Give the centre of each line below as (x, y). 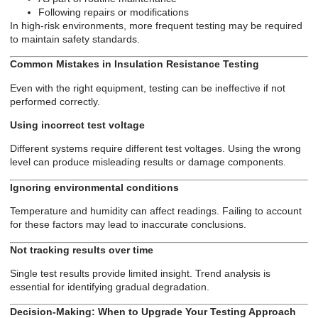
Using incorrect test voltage (77, 125)
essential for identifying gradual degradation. (110, 287)
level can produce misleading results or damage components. (148, 162)
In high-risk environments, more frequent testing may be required (156, 25)
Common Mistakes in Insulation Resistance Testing (135, 64)
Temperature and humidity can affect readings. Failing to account (156, 211)
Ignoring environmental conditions (94, 187)
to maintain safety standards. (75, 39)
